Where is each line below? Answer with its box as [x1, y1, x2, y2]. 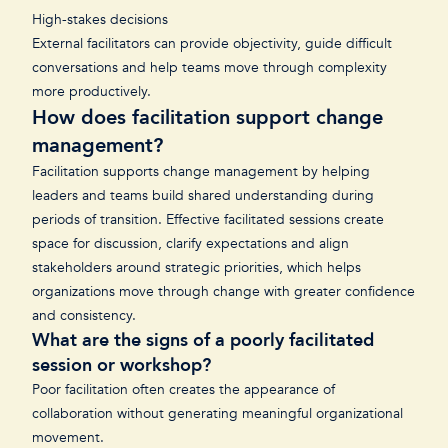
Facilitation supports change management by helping [32, 162, 370, 181]
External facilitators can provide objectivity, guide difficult [32, 34, 392, 53]
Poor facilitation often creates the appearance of [32, 380, 335, 399]
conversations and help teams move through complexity [32, 58, 387, 77]
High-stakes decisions [32, 10, 172, 29]
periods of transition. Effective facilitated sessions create [32, 210, 384, 229]
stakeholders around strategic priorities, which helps [32, 258, 361, 277]
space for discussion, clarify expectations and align [32, 234, 349, 253]
